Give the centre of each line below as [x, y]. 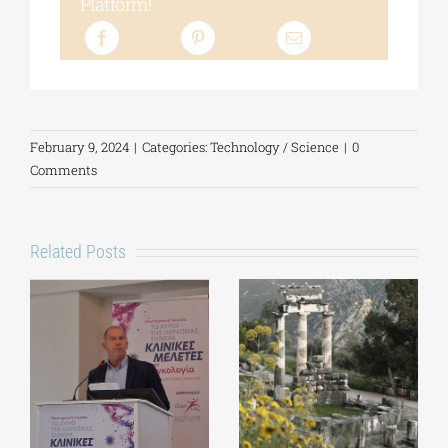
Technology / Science [274, 147]
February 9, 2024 [79, 147]
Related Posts [78, 252]
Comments [63, 170]
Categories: [176, 147]
